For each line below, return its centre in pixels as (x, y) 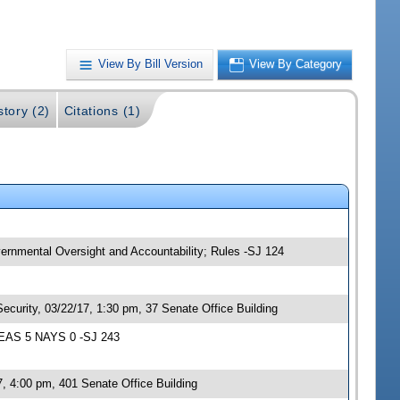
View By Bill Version (151, 64)
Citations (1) (102, 110)
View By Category (296, 64)
